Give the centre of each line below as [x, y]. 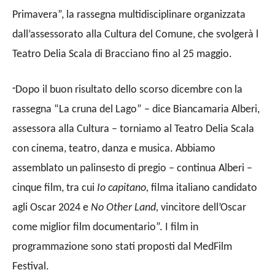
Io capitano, [124, 188]
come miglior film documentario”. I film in [105, 227]
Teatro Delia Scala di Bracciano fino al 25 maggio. [122, 54]
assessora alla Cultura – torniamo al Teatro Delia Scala [133, 129]
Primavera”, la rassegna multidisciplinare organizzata [129, 15]
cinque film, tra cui [55, 188]
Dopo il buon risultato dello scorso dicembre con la [129, 90]
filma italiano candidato [204, 188]
